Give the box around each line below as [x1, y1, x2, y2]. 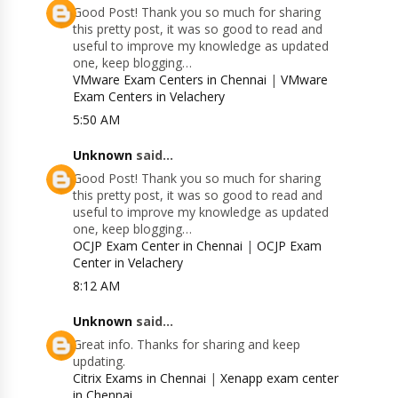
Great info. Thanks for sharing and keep [73, 336, 301, 354]
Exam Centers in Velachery [73, 88, 226, 106]
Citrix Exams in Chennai [73, 370, 207, 387]
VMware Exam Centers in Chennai [73, 71, 267, 89]
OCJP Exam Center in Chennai [73, 237, 243, 255]
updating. [73, 353, 126, 370]
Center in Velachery [73, 254, 184, 272]
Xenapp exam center [220, 370, 339, 387]
